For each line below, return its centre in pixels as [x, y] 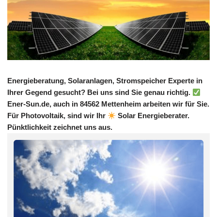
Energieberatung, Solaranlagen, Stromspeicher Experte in [105, 81]
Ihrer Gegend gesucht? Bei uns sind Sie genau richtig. [100, 93]
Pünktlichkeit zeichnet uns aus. [60, 127]
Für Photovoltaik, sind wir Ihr [57, 116]
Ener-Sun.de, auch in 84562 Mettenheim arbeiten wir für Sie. [108, 104]
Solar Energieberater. [153, 116]
